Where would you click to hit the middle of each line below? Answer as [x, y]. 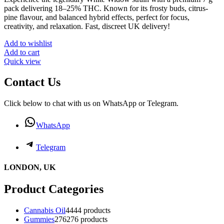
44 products [92, 210]
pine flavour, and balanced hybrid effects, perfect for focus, [97, 17]
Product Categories [54, 189]
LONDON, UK [30, 167]
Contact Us [32, 82]
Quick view [22, 61]
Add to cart [22, 52]
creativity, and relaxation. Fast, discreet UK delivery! [87, 26]
